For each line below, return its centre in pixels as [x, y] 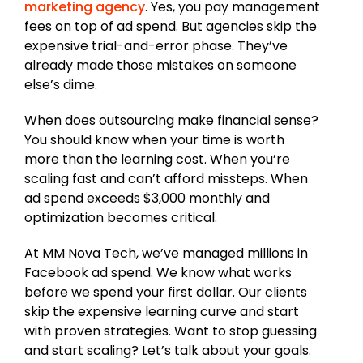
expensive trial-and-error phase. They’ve [156, 45]
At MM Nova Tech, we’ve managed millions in [166, 253]
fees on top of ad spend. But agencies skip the [171, 26]
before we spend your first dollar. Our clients [166, 292]
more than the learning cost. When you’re [157, 159]
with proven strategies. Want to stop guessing [171, 331]
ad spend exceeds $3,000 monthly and [147, 198]
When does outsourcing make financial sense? [171, 120]
